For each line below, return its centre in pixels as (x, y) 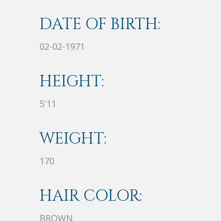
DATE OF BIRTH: (100, 25)
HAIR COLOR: (91, 196)
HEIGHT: (72, 82)
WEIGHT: (73, 139)
